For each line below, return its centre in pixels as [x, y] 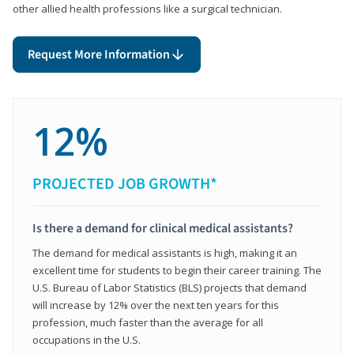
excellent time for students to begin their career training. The [177, 270]
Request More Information [99, 54]
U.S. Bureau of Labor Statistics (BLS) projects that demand [169, 287]
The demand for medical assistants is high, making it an [165, 252]
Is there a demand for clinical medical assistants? [163, 228]
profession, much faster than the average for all [148, 322]
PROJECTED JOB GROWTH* [125, 184]
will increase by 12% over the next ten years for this [156, 305]
